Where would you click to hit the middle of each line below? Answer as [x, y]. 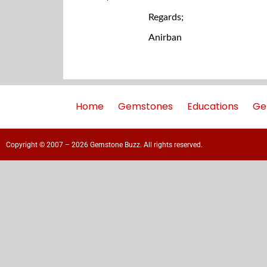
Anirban [165, 38]
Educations [213, 107]
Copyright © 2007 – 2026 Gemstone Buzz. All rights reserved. [104, 145]
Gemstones [145, 107]
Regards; [166, 18]
